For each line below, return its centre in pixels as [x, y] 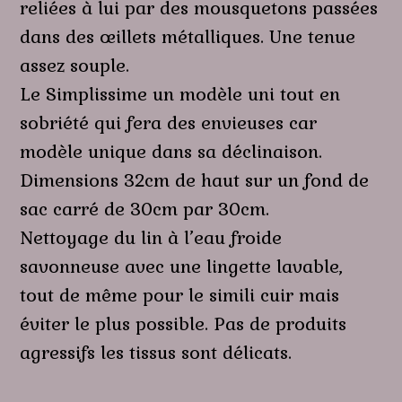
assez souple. [75, 65]
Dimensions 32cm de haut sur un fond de [195, 180]
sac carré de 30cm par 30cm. [145, 209]
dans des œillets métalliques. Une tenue [188, 36]
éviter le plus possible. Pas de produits [184, 323]
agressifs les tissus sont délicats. [156, 352]
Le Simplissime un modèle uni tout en [180, 94]
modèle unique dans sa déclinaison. [171, 151]
